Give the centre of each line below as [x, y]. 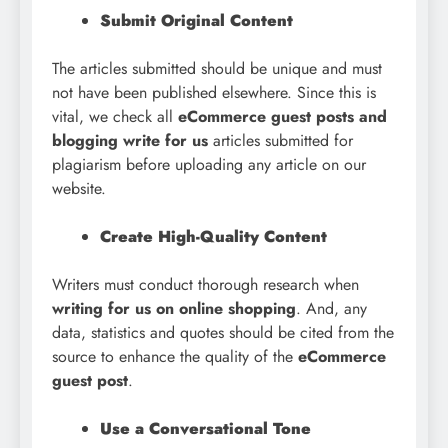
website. [79, 189]
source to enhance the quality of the [175, 357]
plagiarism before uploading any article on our [209, 165]
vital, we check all [115, 117]
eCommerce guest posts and [282, 117]
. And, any [331, 309]
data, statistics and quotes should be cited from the [223, 333]
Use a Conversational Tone [205, 429]
